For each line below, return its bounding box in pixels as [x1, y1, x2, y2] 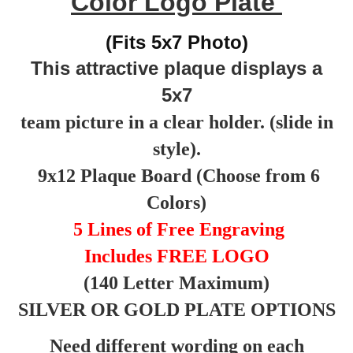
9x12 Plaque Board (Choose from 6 [33, 165, 320, 186]
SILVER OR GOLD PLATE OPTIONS [17, 299, 336, 320]
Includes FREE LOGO [84, 245, 269, 266]
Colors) [147, 191, 206, 213]
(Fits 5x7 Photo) [105, 31, 248, 53]
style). [152, 138, 201, 159]
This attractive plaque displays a [31, 57, 322, 79]
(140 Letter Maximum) [84, 272, 269, 293]
